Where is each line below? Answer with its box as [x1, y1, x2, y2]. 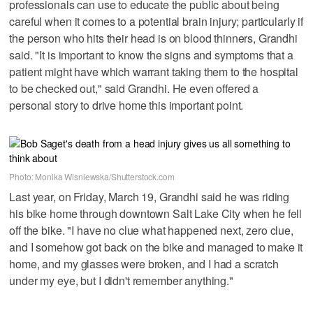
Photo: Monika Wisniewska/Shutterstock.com [9, 170, 175, 183]
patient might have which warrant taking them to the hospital [9, 63, 298, 80]
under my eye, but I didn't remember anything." [9, 272, 233, 289]
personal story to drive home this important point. [9, 96, 244, 113]
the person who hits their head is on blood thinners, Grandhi [9, 29, 298, 46]
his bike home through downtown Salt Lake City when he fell [9, 205, 303, 221]
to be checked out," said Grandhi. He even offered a [9, 80, 259, 96]
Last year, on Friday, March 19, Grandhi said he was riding [9, 188, 290, 205]
